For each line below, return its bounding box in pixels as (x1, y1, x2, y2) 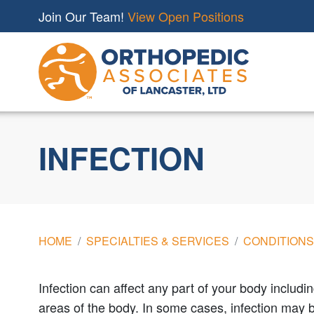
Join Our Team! (39, 7, 128, 25)
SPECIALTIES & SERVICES (86, 232, 229, 249)
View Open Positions (128, 7, 244, 25)
